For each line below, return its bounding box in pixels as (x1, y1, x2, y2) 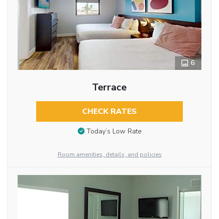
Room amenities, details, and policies (57, 150, 162, 158)
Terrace (92, 80, 127, 94)
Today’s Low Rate (86, 127, 142, 136)
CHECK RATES (82, 106, 137, 117)
